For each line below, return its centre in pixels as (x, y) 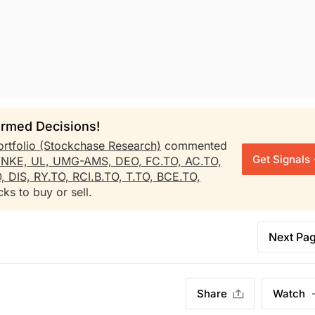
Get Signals (281, 159)
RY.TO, (53, 176)
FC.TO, (165, 161)
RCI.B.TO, (99, 176)
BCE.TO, (179, 176)
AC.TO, (203, 161)
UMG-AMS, (84, 161)
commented (194, 146)
